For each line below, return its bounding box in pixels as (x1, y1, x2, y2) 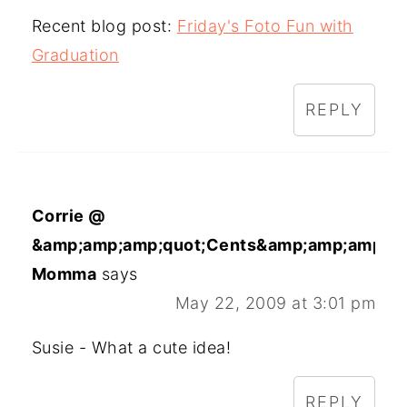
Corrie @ (31, 206, 106, 226)
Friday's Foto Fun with (176, 16, 353, 36)
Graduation (31, 45, 119, 65)
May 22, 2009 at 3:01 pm (174, 293, 376, 313)
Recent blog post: (31, 16, 177, 36)
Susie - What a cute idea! (31, 338, 232, 358)
